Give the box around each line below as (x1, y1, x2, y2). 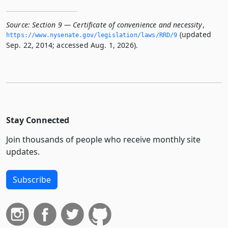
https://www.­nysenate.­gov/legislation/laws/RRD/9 (6, 32, 178, 39)
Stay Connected (6, 115, 69, 126)
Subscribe (13, 174, 51, 185)
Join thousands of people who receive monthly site (6, 134, 201, 145)
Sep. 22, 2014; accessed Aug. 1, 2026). (6, 40, 138, 50)
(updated (177, 30, 211, 39)
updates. (6, 146, 40, 157)
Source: (6, 20, 31, 30)
